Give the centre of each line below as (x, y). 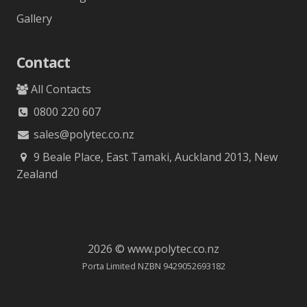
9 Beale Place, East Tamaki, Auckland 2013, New (154, 157)
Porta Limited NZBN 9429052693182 (153, 266)
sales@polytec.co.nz (82, 134)
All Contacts (60, 89)
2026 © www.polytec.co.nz (153, 248)
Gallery (34, 18)
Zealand (37, 174)
